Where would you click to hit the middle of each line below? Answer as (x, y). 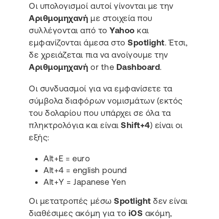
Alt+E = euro (67, 159)
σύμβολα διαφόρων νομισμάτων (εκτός (106, 100)
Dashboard (138, 67)
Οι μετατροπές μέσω (72, 201)
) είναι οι (166, 125)
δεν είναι (169, 201)
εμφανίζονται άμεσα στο (78, 43)
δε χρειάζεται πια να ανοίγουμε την (99, 55)
